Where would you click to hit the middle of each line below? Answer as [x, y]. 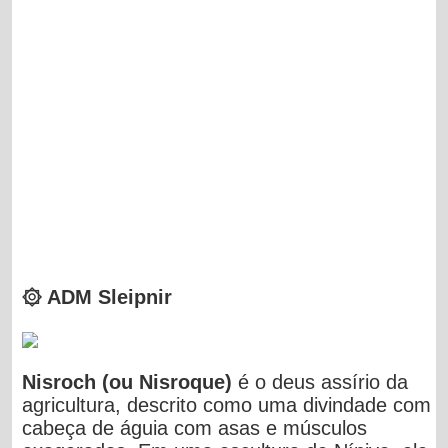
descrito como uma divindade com [279, 404]
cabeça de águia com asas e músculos [195, 427]
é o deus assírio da [323, 381]
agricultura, [75, 404]
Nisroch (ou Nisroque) [130, 381]
